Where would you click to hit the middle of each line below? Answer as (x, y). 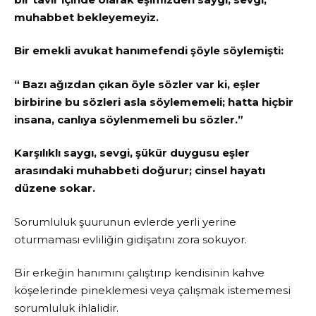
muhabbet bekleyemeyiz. (86, 17)
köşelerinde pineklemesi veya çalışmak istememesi (152, 291)
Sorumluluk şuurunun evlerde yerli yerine (125, 221)
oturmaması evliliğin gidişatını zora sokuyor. (130, 239)
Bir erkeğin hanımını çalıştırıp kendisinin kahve (139, 273)
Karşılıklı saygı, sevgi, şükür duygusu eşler (132, 153)
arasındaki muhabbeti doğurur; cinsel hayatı (140, 171)
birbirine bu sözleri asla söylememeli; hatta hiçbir (154, 102)
